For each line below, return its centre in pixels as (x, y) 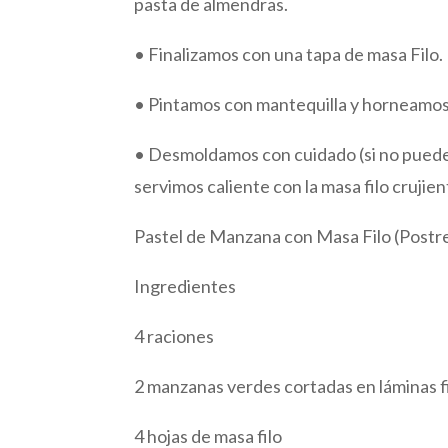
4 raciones (174, 335)
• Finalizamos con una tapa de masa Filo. (289, 53)
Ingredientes (185, 285)
